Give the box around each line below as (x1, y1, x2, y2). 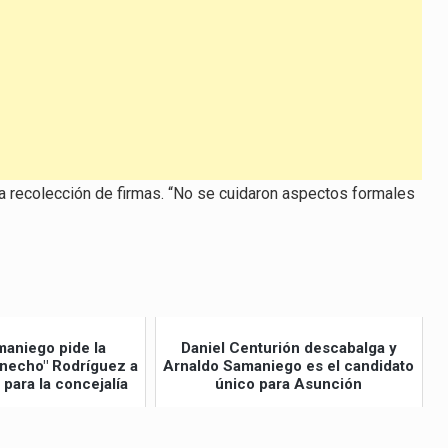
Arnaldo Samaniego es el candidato (163, 356, 415, 375)
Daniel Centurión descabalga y (180, 338, 397, 357)
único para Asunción (215, 374, 363, 393)
